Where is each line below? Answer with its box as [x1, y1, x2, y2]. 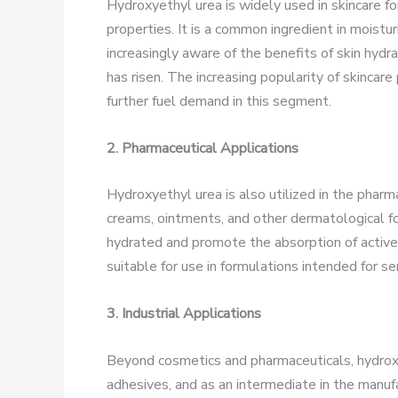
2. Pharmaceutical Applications [107, 138, 298, 158]
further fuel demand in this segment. [107, 92, 331, 112]
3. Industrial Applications [107, 303, 261, 323]
